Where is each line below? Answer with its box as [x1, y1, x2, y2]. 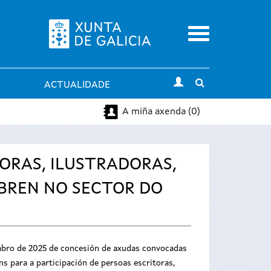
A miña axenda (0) [122, 106, 200, 117]
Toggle [204, 78, 235, 88]
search [204, 93, 233, 102]
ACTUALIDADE [44, 80, 110, 90]
